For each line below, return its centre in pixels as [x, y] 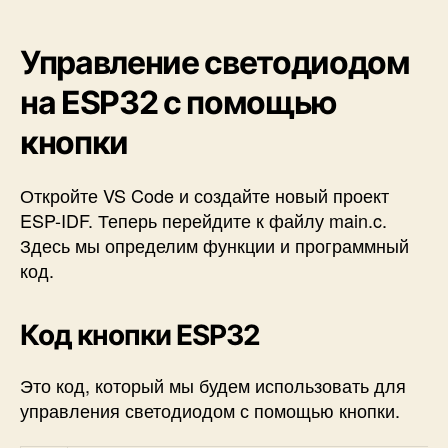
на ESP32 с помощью [179, 103]
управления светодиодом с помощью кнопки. [210, 410]
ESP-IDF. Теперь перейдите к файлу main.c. [203, 220]
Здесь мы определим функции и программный [214, 245]
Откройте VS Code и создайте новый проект [204, 195]
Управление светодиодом [215, 63]
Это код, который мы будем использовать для [213, 385]
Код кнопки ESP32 [140, 335]
